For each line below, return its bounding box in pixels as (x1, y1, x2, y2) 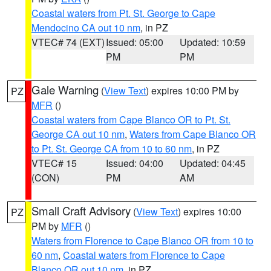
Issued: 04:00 (105, 156, 163, 170)
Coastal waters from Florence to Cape (63, 248, 225, 262)
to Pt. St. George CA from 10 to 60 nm (31, 142, 192, 155)
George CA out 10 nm (31, 127, 125, 141)
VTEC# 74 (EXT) (31, 35, 105, 49)
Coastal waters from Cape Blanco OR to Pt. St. (31, 113, 230, 126)
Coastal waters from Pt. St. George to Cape (31, 6, 215, 20)
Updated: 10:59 (180, 35, 246, 49)
